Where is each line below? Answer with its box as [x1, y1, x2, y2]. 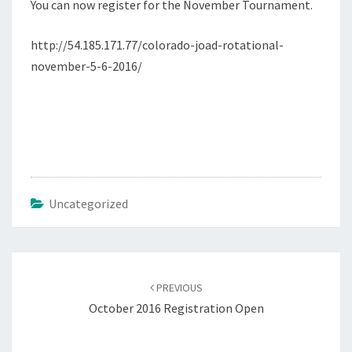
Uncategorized [49, 196, 128, 211]
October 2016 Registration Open [88, 300, 264, 316]
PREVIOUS [153, 280, 203, 295]
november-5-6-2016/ [31, 58, 142, 74]
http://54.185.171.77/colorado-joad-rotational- [31, 37, 284, 53]
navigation [11, 271, 90, 292]
